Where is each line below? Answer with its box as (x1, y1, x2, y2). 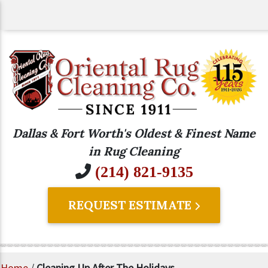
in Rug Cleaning (89, 143, 179, 159)
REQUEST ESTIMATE (68, 197, 194, 212)
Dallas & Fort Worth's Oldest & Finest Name (13, 125, 255, 141)
